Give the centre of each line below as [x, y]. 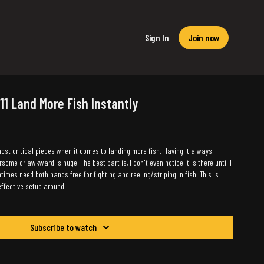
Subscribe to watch [63, 227]
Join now [204, 37]
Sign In [157, 37]
